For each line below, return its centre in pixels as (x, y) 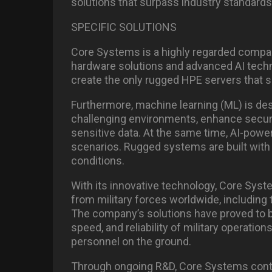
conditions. (98, 161)
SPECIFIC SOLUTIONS (124, 27)
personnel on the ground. (131, 242)
